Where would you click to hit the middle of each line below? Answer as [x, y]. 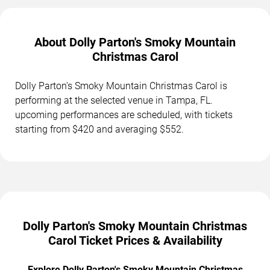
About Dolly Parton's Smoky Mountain [135, 42]
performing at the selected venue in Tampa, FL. [114, 100]
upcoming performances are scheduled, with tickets [124, 115]
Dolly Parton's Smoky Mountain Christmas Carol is [121, 86]
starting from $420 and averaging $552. [99, 129]
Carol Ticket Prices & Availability [135, 240]
